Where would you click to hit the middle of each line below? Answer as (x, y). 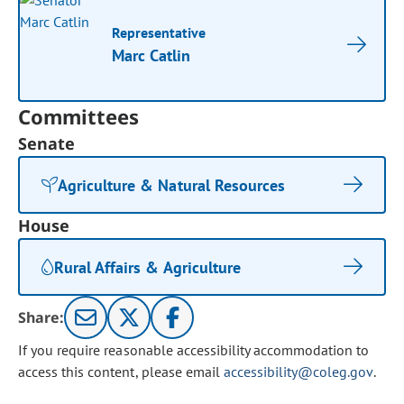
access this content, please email (121, 372)
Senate (47, 143)
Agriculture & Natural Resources (171, 185)
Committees (79, 116)
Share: (41, 317)
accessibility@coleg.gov (298, 372)
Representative (159, 32)
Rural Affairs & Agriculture (147, 267)
